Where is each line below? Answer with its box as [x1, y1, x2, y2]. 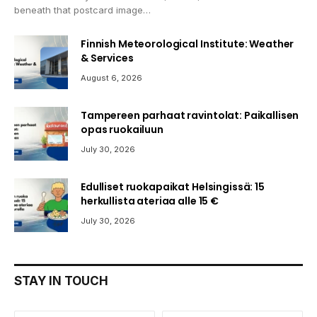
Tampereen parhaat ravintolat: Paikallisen [81, 108, 299, 123]
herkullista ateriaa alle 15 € [81, 194, 219, 209]
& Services [81, 51, 134, 66]
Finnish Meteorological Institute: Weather [81, 37, 294, 52]
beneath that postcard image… [14, 4, 151, 16]
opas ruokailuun [81, 122, 163, 137]
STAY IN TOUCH [14, 274, 108, 289]
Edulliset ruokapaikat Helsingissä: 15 [81, 180, 265, 195]
